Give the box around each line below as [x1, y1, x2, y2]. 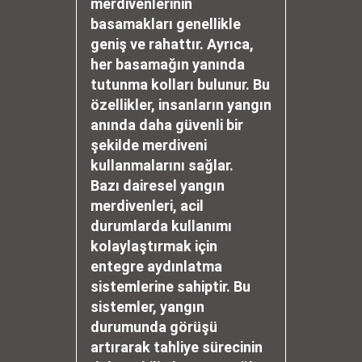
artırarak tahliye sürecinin [90, 339, 263, 356]
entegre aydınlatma [90, 258, 222, 275]
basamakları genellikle [90, 15, 241, 32]
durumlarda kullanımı [90, 217, 232, 234]
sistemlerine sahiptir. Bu [90, 278, 250, 295]
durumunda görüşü [90, 318, 217, 335]
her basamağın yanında [90, 56, 245, 73]
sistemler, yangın [90, 298, 204, 315]
